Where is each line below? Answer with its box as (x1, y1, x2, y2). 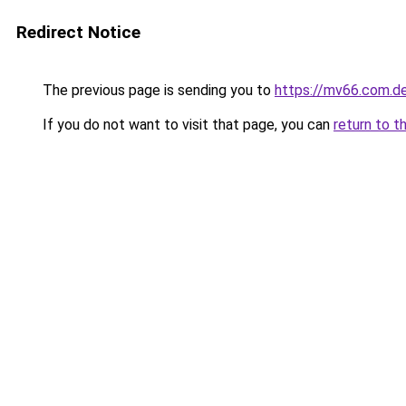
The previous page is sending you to (39, 82, 275, 99)
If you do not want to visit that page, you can (39, 116, 333, 133)
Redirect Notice (16, 22, 140, 43)
